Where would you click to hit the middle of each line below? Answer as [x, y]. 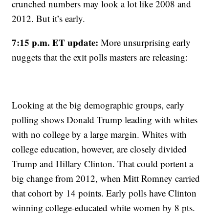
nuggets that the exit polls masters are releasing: [100, 57]
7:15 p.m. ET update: [55, 43]
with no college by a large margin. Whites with [99, 134]
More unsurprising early [145, 43]
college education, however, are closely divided [99, 149]
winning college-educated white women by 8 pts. [104, 208]
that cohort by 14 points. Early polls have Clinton [104, 193]
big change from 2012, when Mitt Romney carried [106, 178]
